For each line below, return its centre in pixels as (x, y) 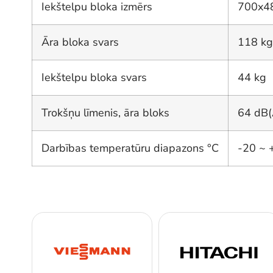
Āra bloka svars (80, 42)
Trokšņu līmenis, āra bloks (105, 113)
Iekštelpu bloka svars (94, 78)
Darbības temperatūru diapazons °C (130, 148)
